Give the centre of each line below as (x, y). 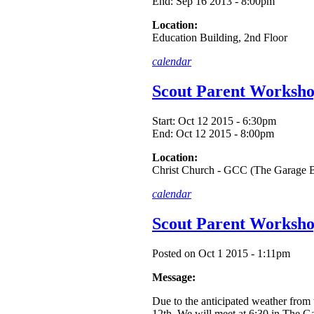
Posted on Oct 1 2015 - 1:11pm (221, 253)
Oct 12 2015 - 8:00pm (225, 133)
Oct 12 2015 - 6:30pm (227, 121)
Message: (174, 277)
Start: (165, 121)
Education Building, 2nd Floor (220, 38)
